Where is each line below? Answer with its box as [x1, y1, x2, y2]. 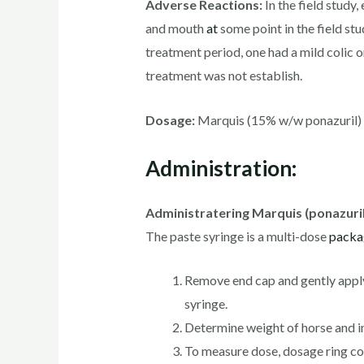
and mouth [145, 20, 206, 37]
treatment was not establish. [145, 67, 302, 84]
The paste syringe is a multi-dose [145, 227, 329, 244]
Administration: [145, 154, 297, 181]
